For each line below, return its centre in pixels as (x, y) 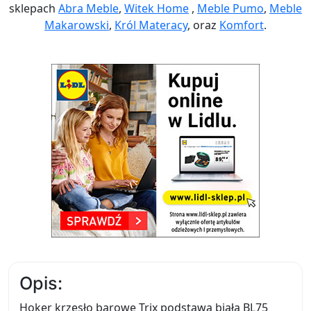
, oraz (203, 25)
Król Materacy (151, 25)
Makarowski (77, 25)
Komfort (242, 25)
